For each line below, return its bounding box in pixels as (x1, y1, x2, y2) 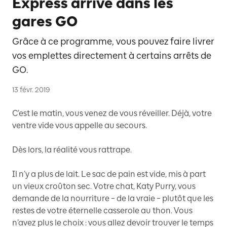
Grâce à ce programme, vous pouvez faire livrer (12, 36, 214, 47)
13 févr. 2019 (12, 86, 50, 94)
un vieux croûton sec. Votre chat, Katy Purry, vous (12, 181, 196, 191)
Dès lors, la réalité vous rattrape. (12, 145, 132, 155)
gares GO (12, 13, 78, 30)
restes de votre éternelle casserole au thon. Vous (12, 206, 193, 215)
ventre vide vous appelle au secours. (12, 121, 147, 130)
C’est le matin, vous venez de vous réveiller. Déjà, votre (12, 108, 212, 118)
